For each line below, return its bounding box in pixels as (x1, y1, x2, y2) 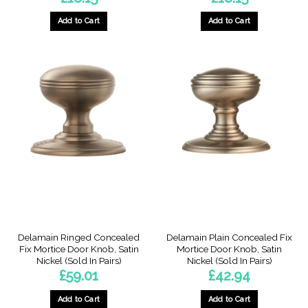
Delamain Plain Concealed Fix (166, 231, 292, 243)
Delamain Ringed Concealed (18, 231, 140, 243)
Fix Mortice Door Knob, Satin (19, 243, 139, 254)
